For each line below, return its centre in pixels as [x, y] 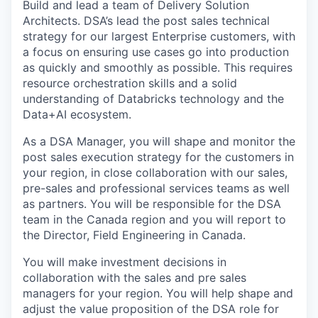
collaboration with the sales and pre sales [135, 278]
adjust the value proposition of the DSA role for [151, 309]
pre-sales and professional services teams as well [156, 188]
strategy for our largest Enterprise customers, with [159, 36]
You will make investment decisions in [125, 262]
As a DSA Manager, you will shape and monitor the [159, 141]
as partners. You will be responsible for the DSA [152, 204]
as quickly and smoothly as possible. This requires [158, 67]
